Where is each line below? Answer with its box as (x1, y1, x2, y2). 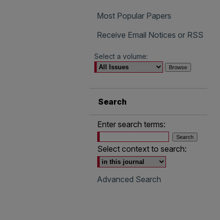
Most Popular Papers (97, 11, 171, 21)
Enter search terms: (97, 119, 165, 129)
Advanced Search (97, 174, 161, 184)
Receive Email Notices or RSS (97, 30, 203, 40)
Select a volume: (94, 52, 148, 60)
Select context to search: (97, 144, 187, 154)
